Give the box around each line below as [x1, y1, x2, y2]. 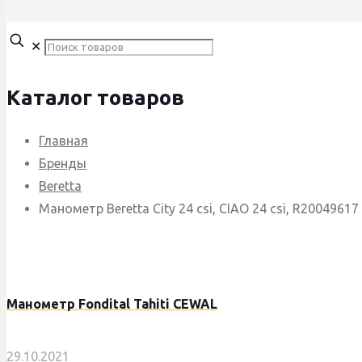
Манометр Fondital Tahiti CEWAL [6, 297, 217, 312]
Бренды [39, 156, 86, 171]
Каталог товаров [6, 85, 184, 109]
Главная [39, 133, 88, 149]
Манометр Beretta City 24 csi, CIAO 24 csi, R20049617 [39, 201, 359, 217]
